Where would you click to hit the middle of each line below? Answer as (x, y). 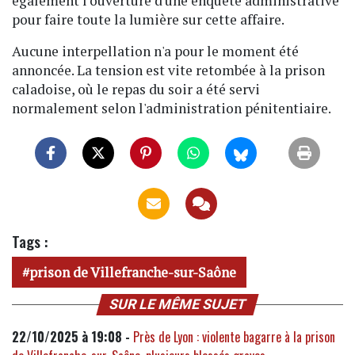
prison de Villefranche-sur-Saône (133, 273)
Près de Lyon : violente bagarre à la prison (234, 337)
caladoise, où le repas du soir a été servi (136, 90)
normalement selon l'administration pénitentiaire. (172, 109)
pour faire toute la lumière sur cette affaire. (148, 20)
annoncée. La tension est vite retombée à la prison (168, 71)
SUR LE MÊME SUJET (177, 305)
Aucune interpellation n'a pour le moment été (155, 52)
